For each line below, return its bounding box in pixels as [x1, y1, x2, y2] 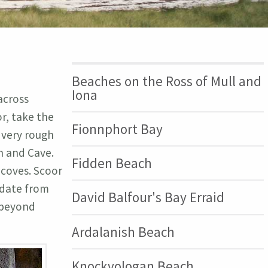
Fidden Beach [71, 154, 152, 172]
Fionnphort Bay [71, 120, 163, 138]
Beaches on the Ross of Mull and [71, 72, 261, 90]
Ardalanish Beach [71, 223, 175, 240]
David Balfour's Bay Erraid [71, 188, 224, 206]
